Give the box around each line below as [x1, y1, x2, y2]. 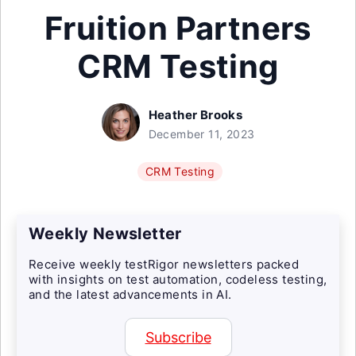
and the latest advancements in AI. [29, 287, 232, 302]
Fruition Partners [44, 9, 311, 48]
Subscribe [145, 329, 211, 346]
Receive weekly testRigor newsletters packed [29, 257, 300, 272]
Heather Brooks [148, 107, 243, 122]
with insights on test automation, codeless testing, [29, 272, 327, 287]
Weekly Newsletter [29, 224, 182, 243]
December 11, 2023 [148, 127, 255, 141]
